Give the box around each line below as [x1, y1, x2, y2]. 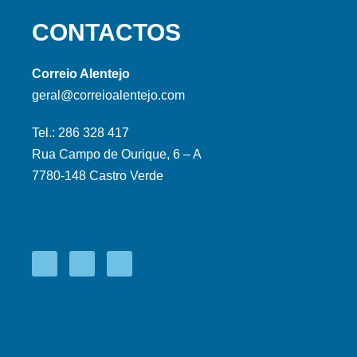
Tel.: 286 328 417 [32, 125, 129, 139]
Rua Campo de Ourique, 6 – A [32, 147, 202, 161]
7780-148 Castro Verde [32, 168, 163, 182]
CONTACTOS [32, 18, 181, 45]
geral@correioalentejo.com [32, 88, 185, 102]
